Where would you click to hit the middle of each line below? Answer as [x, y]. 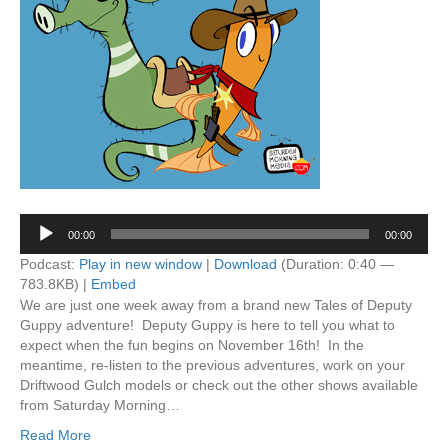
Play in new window [140, 264]
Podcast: [49, 264]
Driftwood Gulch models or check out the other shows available [219, 385]
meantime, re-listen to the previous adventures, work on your [212, 365]
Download [245, 264]
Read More [55, 435]
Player [39, 243]
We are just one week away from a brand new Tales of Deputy [216, 305]
